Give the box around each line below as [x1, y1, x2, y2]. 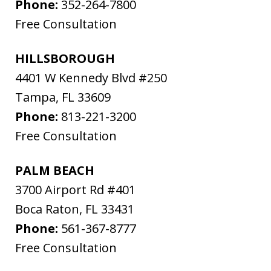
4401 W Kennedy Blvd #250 [15, 70, 167, 87]
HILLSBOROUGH [15, 50, 115, 67]
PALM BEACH [15, 162, 94, 179]
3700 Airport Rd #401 [15, 181, 135, 198]
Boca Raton [15, 201, 79, 218]
